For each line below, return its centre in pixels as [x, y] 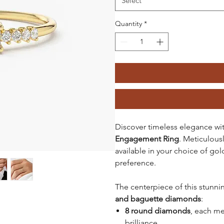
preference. [135, 162]
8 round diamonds [157, 210]
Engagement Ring [147, 138]
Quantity [128, 23]
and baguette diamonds [158, 198]
